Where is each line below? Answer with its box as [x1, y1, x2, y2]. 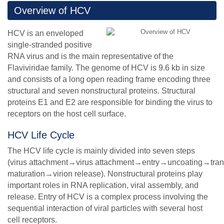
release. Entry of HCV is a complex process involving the [7, 192, 208, 201]
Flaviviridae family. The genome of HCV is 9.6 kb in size [7, 63, 205, 72]
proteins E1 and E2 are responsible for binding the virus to [7, 98, 212, 107]
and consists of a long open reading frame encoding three [7, 75, 210, 84]
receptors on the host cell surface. [7, 109, 126, 118]
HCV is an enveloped [7, 29, 83, 38]
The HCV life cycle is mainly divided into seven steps [7, 146, 195, 155]
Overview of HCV [14, 5, 90, 16]
